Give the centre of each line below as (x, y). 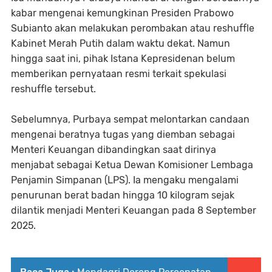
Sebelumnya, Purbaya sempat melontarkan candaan (130, 119)
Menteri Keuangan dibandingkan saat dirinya (114, 150)
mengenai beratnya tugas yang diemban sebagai (123, 134)
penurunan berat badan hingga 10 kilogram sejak (123, 195)
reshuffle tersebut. (53, 89)
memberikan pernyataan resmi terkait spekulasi (119, 74)
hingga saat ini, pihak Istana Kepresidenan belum (123, 59)
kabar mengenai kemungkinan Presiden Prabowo (122, 13)
